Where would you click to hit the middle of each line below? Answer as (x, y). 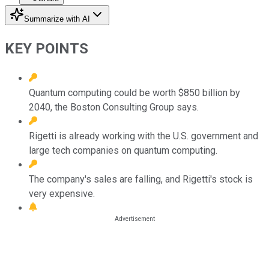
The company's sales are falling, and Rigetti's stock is (141, 179)
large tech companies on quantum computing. (123, 150)
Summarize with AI (57, 19)
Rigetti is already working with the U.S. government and (144, 136)
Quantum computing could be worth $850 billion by (134, 92)
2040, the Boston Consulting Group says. (114, 107)
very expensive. (62, 193)
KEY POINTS (47, 48)
